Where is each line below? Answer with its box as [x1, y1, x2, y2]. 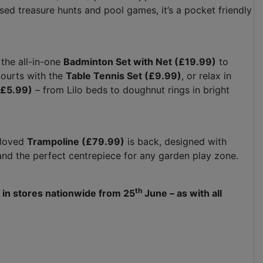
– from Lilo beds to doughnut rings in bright [32, 84, 230, 96]
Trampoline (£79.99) [27, 136, 124, 148]
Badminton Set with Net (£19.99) [63, 56, 216, 68]
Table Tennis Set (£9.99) [66, 70, 181, 82]
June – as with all [142, 187, 222, 200]
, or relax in [181, 70, 231, 82]
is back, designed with [124, 136, 227, 148]
